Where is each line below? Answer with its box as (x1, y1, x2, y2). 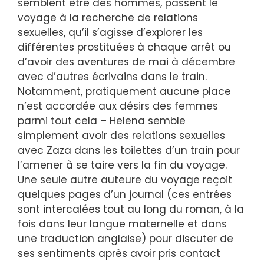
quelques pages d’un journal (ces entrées (18, 187, 232, 202)
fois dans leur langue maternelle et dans (18, 216, 227, 231)
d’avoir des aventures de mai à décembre (18, 54, 235, 69)
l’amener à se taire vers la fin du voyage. (18, 157, 227, 172)
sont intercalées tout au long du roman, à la (18, 202, 244, 216)
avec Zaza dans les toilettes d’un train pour (18, 143, 240, 157)
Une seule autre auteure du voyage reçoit (18, 172, 232, 187)
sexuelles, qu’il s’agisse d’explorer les (18, 25, 203, 39)
